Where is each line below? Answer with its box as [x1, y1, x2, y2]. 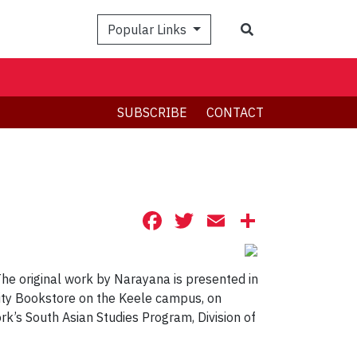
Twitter [197, 204, 277, 238]
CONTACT [206, 104, 264, 121]
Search [253, 20, 292, 37]
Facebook [165, 204, 276, 238]
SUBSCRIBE [117, 104, 187, 121]
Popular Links [108, 21, 190, 37]
